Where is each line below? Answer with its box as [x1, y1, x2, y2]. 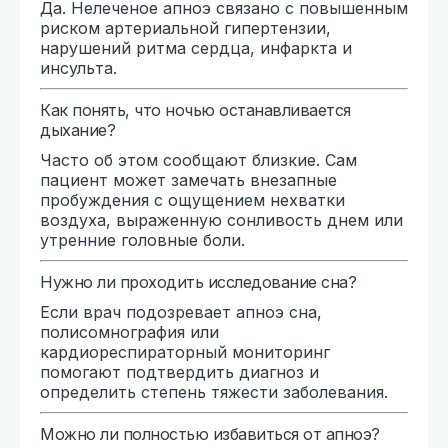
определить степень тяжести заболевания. [40, 381, 388, 402]
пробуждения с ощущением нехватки [40, 189, 345, 210]
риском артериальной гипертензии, [40, 17, 331, 38]
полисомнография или [40, 321, 219, 342]
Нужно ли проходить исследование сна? [40, 271, 356, 292]
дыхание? [40, 119, 115, 140]
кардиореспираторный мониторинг [40, 341, 330, 362]
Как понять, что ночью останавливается [40, 99, 351, 120]
